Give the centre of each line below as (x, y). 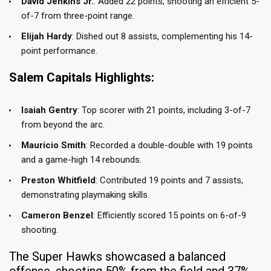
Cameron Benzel (57, 215)
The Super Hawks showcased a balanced (117, 256)
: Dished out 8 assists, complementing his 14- (162, 36)
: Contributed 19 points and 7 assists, (169, 180)
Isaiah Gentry (49, 110)
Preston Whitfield (58, 180)
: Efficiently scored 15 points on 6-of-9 (170, 215)
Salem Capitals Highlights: (82, 77)
